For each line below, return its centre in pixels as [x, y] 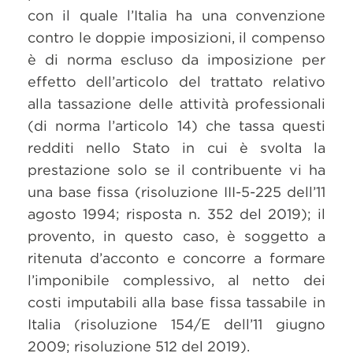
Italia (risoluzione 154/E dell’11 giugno [176, 324]
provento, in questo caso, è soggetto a [176, 236]
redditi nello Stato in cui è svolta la [176, 148]
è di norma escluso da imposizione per [176, 59]
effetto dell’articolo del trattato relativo [176, 82]
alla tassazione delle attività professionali [176, 104]
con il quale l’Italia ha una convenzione [176, 15]
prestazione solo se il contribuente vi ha [176, 170]
